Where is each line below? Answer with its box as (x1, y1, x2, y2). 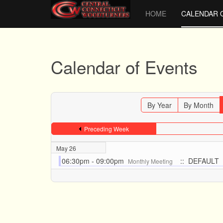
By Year (147, 100, 172, 110)
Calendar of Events (51, 54, 198, 79)
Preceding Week (84, 124, 129, 133)
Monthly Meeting (128, 157, 174, 165)
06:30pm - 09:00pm (62, 156, 128, 166)
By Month (184, 100, 214, 110)
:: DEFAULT (176, 156, 219, 166)
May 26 (56, 144, 76, 152)
